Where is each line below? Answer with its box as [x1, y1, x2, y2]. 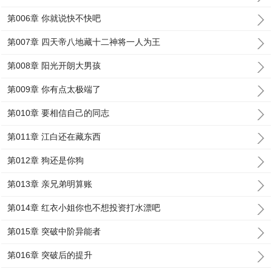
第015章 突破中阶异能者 [7, 226, 101, 236]
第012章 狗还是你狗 [7, 155, 84, 165]
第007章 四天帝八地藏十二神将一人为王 [7, 37, 161, 47]
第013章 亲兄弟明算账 [7, 179, 93, 189]
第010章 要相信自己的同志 [7, 108, 110, 118]
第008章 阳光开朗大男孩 [7, 61, 101, 70]
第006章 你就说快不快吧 [7, 13, 101, 23]
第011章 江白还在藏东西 [7, 132, 101, 141]
